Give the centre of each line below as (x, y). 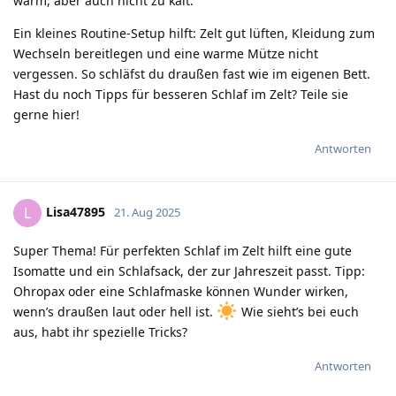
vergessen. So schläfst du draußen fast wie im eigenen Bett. (192, 73)
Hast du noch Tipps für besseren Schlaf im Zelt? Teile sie (181, 94)
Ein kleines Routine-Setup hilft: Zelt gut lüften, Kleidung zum (194, 33)
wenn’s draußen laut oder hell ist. (115, 311)
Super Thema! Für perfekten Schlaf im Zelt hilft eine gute (183, 250)
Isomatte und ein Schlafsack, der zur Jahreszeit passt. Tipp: (189, 270)
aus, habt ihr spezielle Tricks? (100, 331)
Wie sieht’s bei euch (298, 311)
